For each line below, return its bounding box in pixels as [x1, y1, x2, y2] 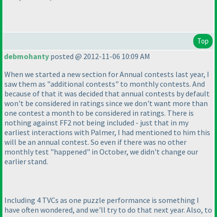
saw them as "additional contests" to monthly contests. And [4, 79, 205, 89]
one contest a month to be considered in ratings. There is [4, 108, 194, 118]
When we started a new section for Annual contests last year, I [4, 69, 209, 79]
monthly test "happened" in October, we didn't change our [4, 147, 198, 157]
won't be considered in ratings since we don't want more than [4, 98, 208, 108]
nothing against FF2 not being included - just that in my [4, 118, 188, 128]
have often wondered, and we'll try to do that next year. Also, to [4, 205, 212, 215]
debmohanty [4, 51, 49, 62]
